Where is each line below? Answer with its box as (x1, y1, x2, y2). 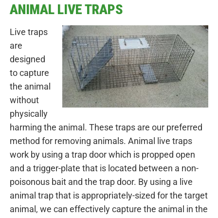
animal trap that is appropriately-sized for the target (10, 190, 208, 200)
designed (10, 54, 45, 64)
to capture (10, 67, 49, 78)
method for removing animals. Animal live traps (10, 135, 192, 146)
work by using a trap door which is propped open (10, 149, 195, 160)
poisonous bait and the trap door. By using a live (10, 176, 193, 187)
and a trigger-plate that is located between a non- (10, 163, 199, 173)
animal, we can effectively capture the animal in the (10, 203, 208, 214)
